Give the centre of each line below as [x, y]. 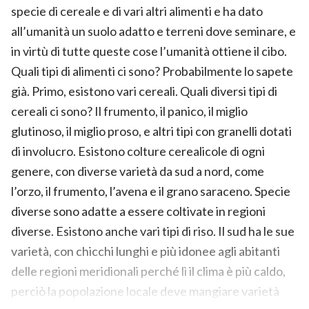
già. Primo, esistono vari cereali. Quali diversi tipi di [144, 91]
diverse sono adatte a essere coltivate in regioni [138, 211]
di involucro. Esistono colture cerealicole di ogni [138, 151]
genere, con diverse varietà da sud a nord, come [138, 171]
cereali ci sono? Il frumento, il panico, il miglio [129, 111]
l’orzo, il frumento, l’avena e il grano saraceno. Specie [151, 191]
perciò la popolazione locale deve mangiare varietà [145, 291]
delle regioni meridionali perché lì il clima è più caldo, [148, 271]
